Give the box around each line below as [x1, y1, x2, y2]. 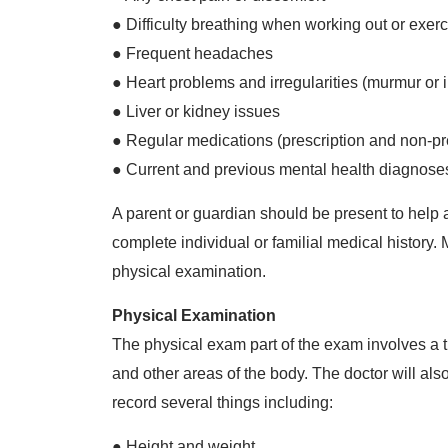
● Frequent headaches [112, 45, 273, 62]
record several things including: [112, 394, 333, 411]
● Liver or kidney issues [112, 103, 280, 120]
